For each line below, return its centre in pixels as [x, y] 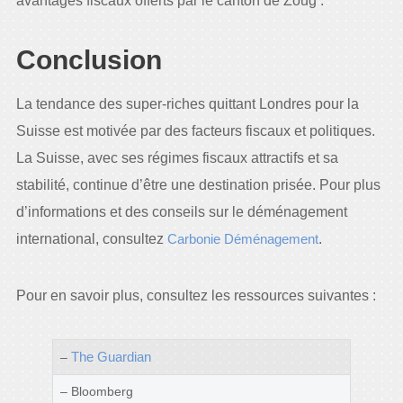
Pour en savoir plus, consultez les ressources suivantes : [196, 295]
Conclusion [89, 59]
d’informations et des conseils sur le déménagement [181, 211]
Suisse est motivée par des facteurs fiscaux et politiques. [195, 130]
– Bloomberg [96, 391]
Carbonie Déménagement [242, 238]
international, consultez [91, 238]
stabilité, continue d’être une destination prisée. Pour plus [198, 184]
